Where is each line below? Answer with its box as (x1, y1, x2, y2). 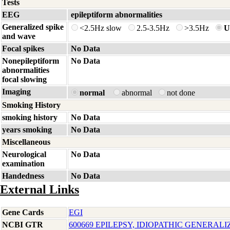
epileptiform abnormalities (71, 10, 162, 19)
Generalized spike (2, 23, 64, 31)
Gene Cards (2, 208, 44, 217)
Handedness (2, 171, 44, 180)
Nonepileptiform (2, 56, 59, 65)
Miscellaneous (2, 138, 50, 146)
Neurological (2, 150, 46, 159)
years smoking (2, 125, 52, 134)
